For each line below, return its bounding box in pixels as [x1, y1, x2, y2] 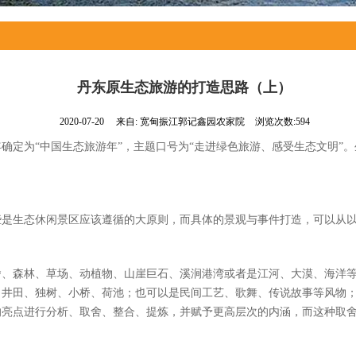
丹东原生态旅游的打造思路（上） [77, 79, 292, 95]
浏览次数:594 [254, 116, 310, 127]
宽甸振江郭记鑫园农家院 [139, 116, 247, 127]
